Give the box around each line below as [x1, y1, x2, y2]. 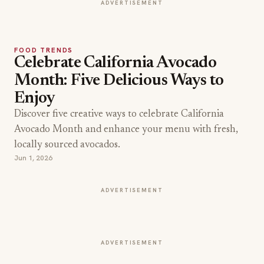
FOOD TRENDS [14, 45, 74, 54]
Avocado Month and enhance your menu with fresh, [14, 125, 238, 135]
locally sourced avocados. [14, 140, 120, 150]
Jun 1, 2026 [14, 153, 52, 163]
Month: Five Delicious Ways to [14, 72, 224, 89]
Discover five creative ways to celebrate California [14, 110, 224, 120]
